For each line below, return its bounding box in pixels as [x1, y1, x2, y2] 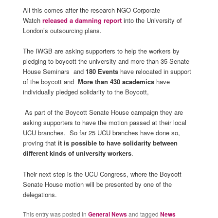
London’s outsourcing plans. [22, 26, 102, 36]
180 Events [85, 67, 118, 76]
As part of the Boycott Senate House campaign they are [22, 108, 183, 117]
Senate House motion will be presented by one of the [22, 179, 172, 189]
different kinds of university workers [22, 148, 131, 158]
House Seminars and [22, 67, 86, 76]
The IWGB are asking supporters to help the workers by [22, 46, 180, 56]
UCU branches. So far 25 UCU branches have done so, [22, 128, 180, 138]
